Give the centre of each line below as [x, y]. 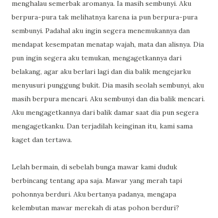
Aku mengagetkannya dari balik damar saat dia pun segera [105, 112]
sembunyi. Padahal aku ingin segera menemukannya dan [101, 31]
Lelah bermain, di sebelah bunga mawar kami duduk [94, 167]
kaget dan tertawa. [42, 140]
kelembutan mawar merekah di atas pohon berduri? [95, 208]
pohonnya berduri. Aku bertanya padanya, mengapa [94, 194]
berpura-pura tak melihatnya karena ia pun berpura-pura [105, 17]
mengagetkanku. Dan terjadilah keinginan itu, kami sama [102, 126]
